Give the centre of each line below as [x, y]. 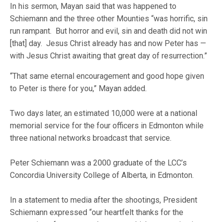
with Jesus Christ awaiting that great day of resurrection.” [109, 56]
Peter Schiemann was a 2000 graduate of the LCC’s [99, 163]
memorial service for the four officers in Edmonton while [107, 126]
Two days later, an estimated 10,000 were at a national [104, 113]
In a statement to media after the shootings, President [104, 200]
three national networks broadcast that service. [91, 138]
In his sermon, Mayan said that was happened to [93, 6]
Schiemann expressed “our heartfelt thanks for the [97, 212]
